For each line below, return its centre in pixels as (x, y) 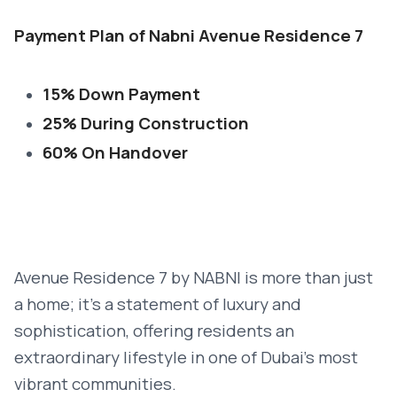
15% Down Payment (121, 94)
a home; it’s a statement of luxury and (158, 304)
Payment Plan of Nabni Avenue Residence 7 (189, 35)
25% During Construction (146, 123)
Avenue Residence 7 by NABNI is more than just (194, 277)
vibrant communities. (95, 384)
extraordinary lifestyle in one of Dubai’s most (186, 357)
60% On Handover (115, 152)
